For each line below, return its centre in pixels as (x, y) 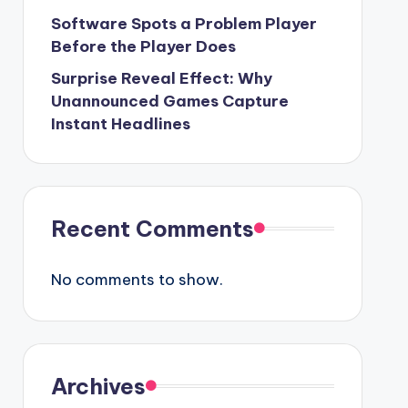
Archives (98, 386)
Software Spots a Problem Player (184, 23)
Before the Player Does (143, 46)
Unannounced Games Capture (169, 101)
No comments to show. (137, 279)
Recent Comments (152, 228)
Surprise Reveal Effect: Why (161, 78)
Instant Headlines (120, 123)
